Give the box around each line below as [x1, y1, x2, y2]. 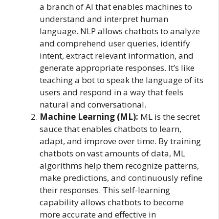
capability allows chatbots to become [40, 197, 184, 208]
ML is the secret [140, 111, 200, 123]
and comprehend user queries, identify [40, 38, 190, 49]
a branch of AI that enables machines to [40, 1, 192, 13]
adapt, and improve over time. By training [40, 135, 201, 147]
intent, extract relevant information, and [40, 50, 194, 62]
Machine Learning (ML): [40, 111, 140, 123]
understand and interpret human [40, 13, 168, 25]
